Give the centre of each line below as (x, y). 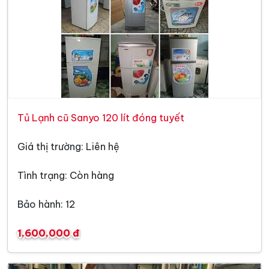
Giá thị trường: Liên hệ (68, 147)
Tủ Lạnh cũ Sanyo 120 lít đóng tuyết (101, 118)
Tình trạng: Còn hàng (66, 176)
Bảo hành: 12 (46, 204)
